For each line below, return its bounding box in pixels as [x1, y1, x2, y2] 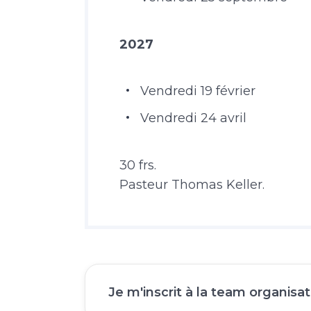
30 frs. [119, 158, 156, 173]
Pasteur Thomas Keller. [119, 177, 264, 192]
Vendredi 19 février [140, 83, 255, 99]
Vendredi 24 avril [140, 110, 246, 126]
